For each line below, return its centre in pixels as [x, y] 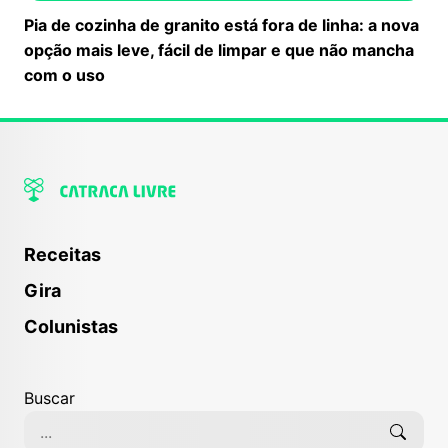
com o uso [64, 74]
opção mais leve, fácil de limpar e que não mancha [219, 49]
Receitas [62, 254]
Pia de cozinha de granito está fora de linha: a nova [221, 24]
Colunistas [71, 326]
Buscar [49, 397]
